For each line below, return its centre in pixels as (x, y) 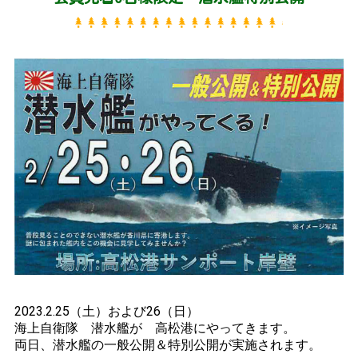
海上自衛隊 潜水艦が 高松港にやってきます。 (155, 328)
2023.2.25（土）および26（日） (107, 311)
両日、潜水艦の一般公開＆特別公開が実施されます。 (168, 344)
